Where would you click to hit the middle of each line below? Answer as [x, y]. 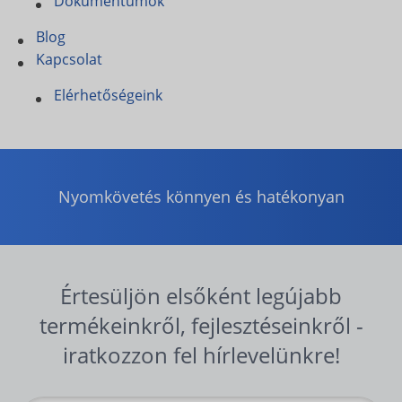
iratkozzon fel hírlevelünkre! [201, 355]
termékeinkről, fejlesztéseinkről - [201, 325]
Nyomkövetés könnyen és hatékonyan [201, 197]
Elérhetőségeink [108, 95]
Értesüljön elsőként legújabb [201, 296]
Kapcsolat [69, 59]
